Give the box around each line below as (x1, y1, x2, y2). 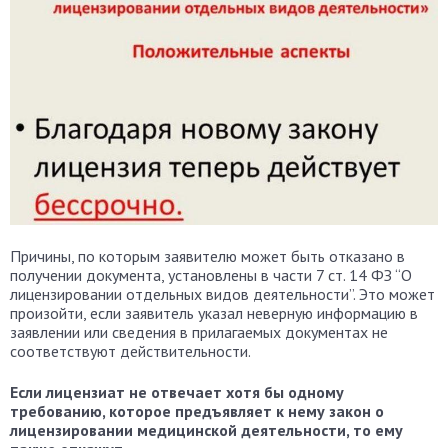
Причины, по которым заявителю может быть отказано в (10, 246, 405, 267)
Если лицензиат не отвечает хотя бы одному (10, 382, 344, 403)
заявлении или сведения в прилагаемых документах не (10, 322, 388, 343)
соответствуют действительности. (10, 341, 251, 362)
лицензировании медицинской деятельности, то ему (10, 420, 403, 441)
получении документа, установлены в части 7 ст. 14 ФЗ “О (10, 265, 412, 286)
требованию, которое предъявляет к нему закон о (10, 401, 384, 422)
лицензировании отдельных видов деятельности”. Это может (10, 284, 435, 305)
